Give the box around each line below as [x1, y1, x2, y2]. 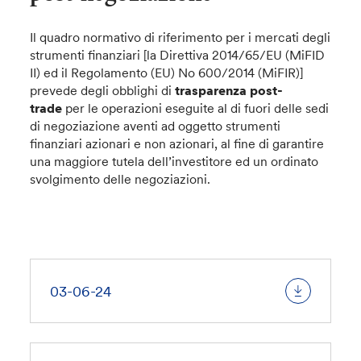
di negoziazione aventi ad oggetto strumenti [30, 118, 281, 135]
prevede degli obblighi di [30, 82, 176, 99]
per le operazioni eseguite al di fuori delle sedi [62, 100, 330, 117]
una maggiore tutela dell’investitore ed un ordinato [30, 153, 319, 170]
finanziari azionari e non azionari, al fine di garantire [30, 135, 325, 152]
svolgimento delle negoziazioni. [30, 171, 211, 188]
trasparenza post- [175, 82, 284, 99]
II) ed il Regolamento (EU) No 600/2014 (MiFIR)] [30, 64, 304, 81]
